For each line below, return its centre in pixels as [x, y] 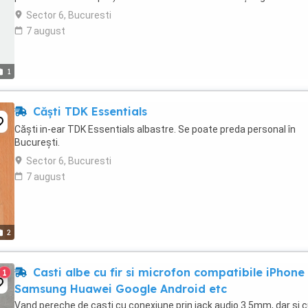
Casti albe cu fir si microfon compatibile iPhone [167, 272]
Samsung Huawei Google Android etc [121, 289]
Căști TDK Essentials [88, 111]
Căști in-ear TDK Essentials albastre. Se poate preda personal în [155, 129]
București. [37, 142]
